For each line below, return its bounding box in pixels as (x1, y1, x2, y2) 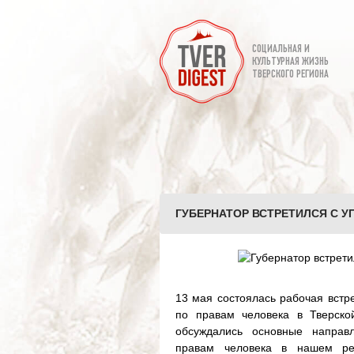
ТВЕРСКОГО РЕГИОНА (252, 70, 329, 80)
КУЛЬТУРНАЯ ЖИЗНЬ (252, 57, 329, 67)
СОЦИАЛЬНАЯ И (252, 44, 310, 55)
